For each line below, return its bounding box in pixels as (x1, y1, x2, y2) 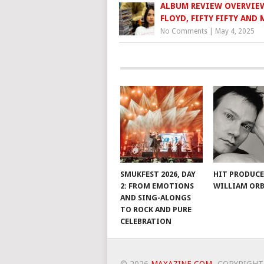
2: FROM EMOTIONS (120, 181, 194, 191)
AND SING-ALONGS (120, 193, 191, 203)
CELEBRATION (120, 217, 171, 226)
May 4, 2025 (215, 27, 255, 36)
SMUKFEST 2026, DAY (120, 170, 196, 179)
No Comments (160, 27, 207, 36)
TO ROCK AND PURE (120, 205, 192, 214)
